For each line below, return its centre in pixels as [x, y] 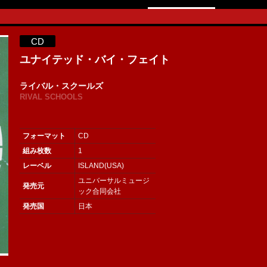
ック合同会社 [99, 192]
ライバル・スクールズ [61, 86]
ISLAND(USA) [101, 166]
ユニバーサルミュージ [114, 181]
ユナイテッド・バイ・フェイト [94, 60]
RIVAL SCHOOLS [51, 97]
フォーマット [44, 136]
